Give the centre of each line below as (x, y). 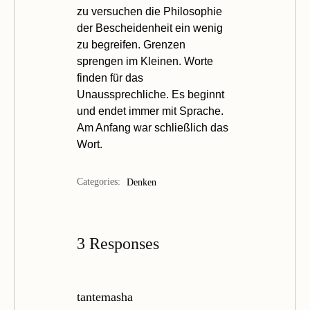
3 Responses (118, 244)
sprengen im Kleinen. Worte (145, 61)
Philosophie (193, 11)
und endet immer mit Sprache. (150, 111)
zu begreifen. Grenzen (131, 45)
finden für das (110, 78)
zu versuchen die (120, 11)
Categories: (99, 182)
